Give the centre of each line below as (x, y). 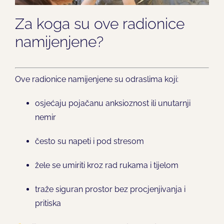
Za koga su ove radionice (99, 23)
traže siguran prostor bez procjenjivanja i (110, 189)
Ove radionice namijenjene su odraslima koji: (96, 79)
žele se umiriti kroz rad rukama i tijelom (106, 165)
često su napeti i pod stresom (89, 141)
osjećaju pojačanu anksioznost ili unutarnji (112, 103)
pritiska (48, 203)
